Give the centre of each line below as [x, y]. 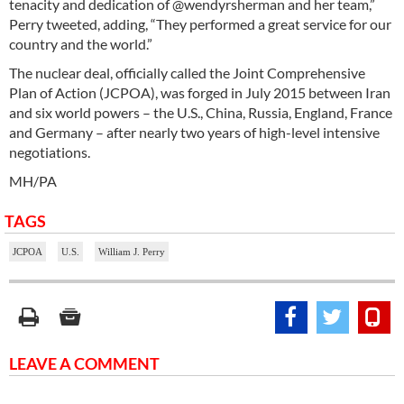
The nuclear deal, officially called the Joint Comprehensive [187, 72]
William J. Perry [132, 251]
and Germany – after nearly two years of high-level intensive [194, 132]
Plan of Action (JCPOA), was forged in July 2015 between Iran [200, 92]
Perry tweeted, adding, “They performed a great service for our [200, 23]
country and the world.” [81, 43]
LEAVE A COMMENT [84, 363]
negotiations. [51, 151]
